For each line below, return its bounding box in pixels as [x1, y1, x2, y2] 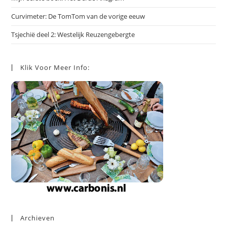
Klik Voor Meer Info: [20, 63, 90, 72]
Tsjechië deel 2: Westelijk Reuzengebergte [11, 30, 135, 40]
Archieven [20, 213, 55, 223]
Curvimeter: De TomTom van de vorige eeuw [11, 12, 145, 21]
